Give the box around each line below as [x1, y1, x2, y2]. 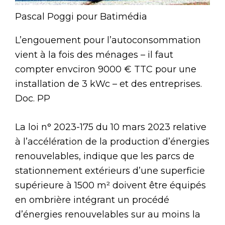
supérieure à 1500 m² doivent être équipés [15, 179, 206, 191]
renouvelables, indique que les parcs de [15, 150, 194, 162]
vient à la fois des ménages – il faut [15, 49, 173, 60]
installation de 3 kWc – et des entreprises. [15, 78, 202, 89]
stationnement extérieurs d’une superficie [15, 165, 205, 176]
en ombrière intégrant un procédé [15, 194, 169, 205]
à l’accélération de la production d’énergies [15, 136, 209, 147]
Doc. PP [15, 92, 50, 104]
